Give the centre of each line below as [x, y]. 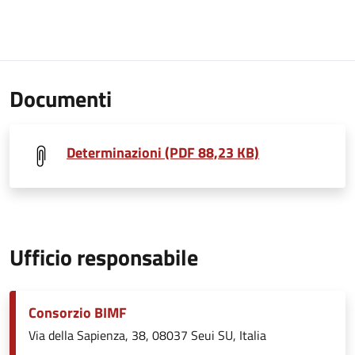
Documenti [61, 99]
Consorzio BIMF [78, 313]
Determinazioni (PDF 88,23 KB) [163, 153]
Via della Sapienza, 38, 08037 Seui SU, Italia [147, 335]
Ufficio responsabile [104, 257]
